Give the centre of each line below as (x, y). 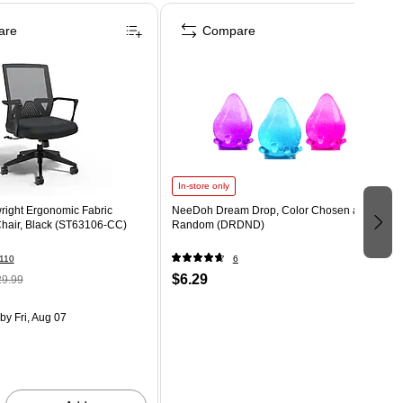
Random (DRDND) (218, 224)
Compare (228, 30)
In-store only (203, 185)
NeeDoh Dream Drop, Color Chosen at (266, 210)
